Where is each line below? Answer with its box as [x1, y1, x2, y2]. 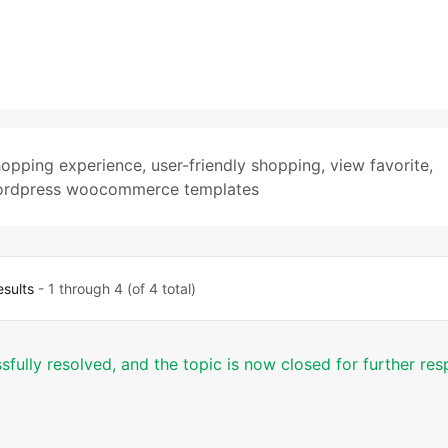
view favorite [330, 155, 429, 175]
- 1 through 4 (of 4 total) [34, 280, 197, 297]
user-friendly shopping [151, 155, 321, 175]
